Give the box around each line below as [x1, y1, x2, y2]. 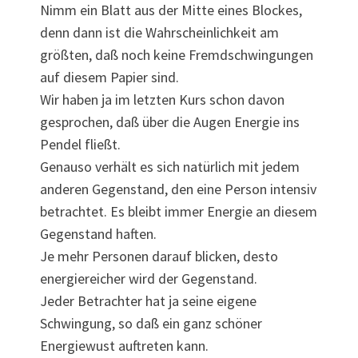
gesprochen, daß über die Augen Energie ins [40, 113, 300, 132]
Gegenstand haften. [40, 225, 157, 244]
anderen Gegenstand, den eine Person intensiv [40, 180, 316, 199]
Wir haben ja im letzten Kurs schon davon [40, 90, 284, 109]
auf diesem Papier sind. [40, 68, 179, 87]
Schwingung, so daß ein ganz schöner [40, 314, 262, 333]
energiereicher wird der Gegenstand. [40, 269, 257, 288]
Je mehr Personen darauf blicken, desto [40, 247, 278, 266]
